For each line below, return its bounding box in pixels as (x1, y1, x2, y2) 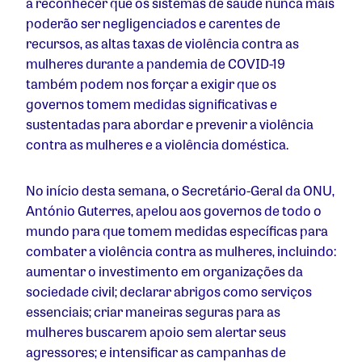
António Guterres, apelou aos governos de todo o (26, 201, 322, 221)
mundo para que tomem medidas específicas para (26, 221, 328, 241)
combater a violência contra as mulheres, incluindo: (26, 242, 336, 261)
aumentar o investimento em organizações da (26, 262, 303, 281)
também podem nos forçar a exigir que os (26, 74, 276, 94)
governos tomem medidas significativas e (26, 95, 277, 114)
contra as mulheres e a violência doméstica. (26, 135, 291, 154)
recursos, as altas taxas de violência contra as (26, 34, 299, 53)
